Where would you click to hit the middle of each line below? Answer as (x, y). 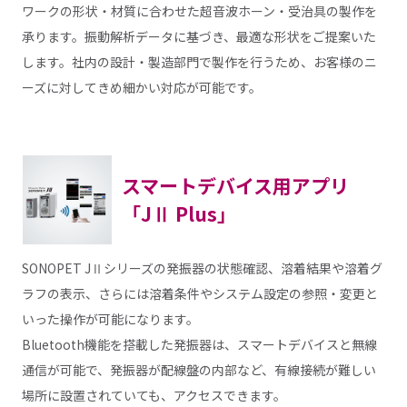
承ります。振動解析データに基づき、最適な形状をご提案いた (199, 37)
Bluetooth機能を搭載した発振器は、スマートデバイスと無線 (199, 344)
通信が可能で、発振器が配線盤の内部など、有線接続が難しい (199, 369)
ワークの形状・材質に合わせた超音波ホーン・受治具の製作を (199, 11)
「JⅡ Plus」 (179, 214)
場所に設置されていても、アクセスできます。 (154, 395)
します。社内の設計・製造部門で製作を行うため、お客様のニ (199, 62)
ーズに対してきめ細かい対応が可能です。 (141, 88)
